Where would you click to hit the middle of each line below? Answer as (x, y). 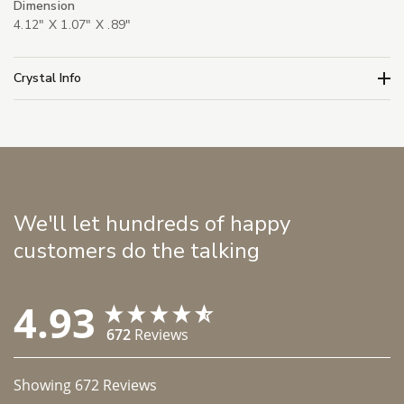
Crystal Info (47, 78)
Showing (44, 385)
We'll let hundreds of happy (152, 224)
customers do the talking (137, 251)
